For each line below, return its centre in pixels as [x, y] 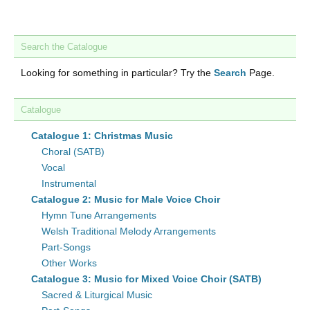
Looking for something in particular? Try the [117, 73]
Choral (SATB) [73, 152]
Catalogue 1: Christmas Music [102, 136]
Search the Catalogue [64, 47]
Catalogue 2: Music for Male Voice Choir [126, 199]
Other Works [69, 263]
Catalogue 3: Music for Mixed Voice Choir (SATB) [146, 279]
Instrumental [69, 183]
